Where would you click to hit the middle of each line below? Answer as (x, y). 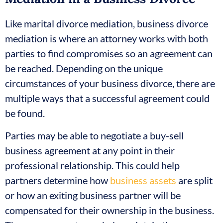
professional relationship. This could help (92, 165)
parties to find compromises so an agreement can (109, 54)
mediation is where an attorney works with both (107, 39)
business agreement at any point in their (90, 150)
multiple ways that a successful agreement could (107, 98)
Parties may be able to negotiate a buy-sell (94, 135)
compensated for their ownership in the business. (110, 210)
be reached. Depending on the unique (84, 68)
